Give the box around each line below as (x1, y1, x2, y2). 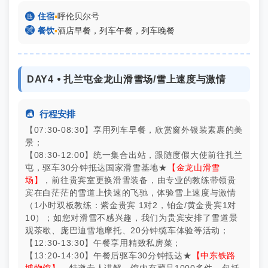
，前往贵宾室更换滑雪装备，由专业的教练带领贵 (42, 175, 236, 185)
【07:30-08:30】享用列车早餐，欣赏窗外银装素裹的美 (25, 125, 243, 135)
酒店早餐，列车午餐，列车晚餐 (57, 26, 175, 35)
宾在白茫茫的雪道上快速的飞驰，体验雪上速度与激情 (25, 188, 236, 197)
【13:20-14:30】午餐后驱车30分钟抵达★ (25, 251, 192, 260)
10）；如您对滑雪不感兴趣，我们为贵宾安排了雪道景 (25, 213, 238, 223)
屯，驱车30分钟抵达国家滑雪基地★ (25, 163, 167, 172)
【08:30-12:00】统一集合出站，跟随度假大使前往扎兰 (25, 150, 243, 160)
